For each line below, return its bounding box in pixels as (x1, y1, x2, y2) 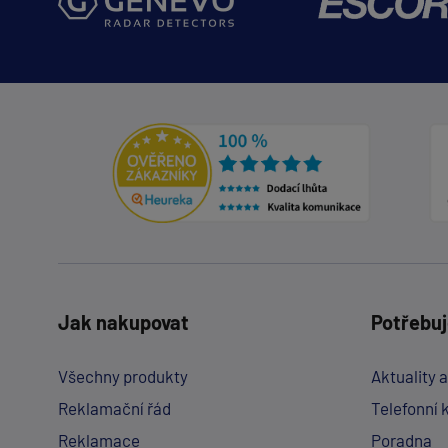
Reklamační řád (57, 398, 171, 419)
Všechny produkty (57, 366, 188, 387)
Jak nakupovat (57, 310, 189, 335)
